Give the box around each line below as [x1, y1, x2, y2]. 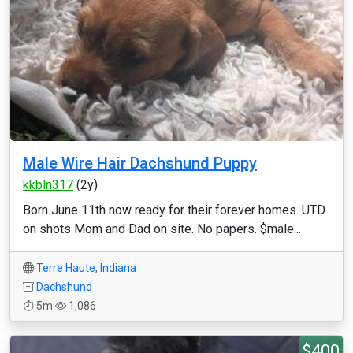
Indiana [100, 262, 136, 274]
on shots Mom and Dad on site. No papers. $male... [23, 221, 301, 236]
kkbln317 [23, 177, 73, 192]
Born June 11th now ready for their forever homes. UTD [23, 203, 325, 217]
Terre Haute [36, 262, 95, 274]
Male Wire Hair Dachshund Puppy [23, 154, 257, 173]
